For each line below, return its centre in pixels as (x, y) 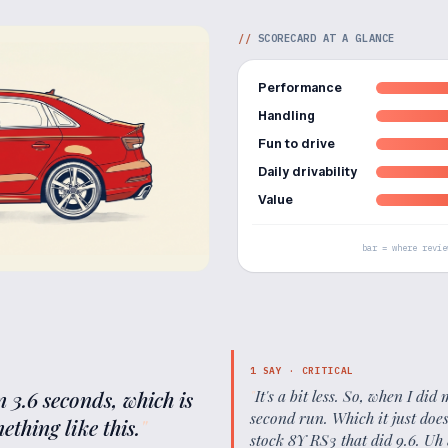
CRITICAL (327, 370)
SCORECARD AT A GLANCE (326, 38)
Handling (286, 115)
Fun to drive (296, 143)
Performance (300, 87)
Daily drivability (307, 171)
